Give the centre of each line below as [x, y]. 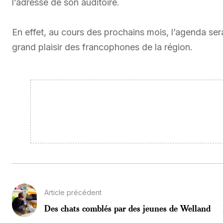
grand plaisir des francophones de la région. [102, 47]
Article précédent [73, 193]
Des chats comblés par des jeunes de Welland [127, 208]
